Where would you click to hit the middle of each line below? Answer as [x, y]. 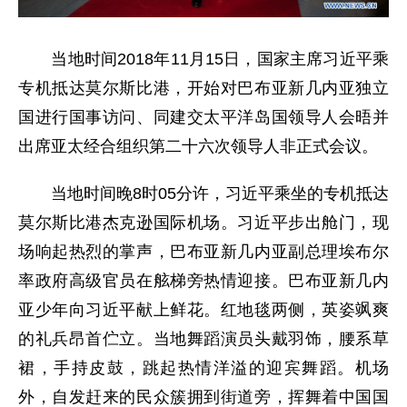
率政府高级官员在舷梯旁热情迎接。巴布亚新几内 [203, 280]
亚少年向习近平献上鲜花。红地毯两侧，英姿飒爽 [203, 309]
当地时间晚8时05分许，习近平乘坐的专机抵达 [203, 193]
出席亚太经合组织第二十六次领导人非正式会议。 [198, 146]
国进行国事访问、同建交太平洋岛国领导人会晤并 [203, 117]
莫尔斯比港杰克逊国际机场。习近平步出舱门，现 [203, 222]
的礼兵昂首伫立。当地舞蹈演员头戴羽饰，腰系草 [203, 338]
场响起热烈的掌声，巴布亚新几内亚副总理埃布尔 [203, 251]
